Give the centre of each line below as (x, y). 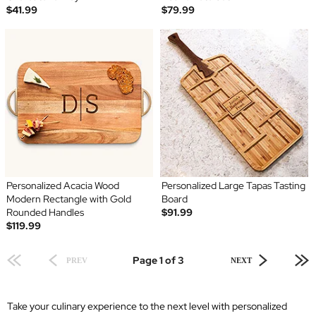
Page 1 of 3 (158, 260)
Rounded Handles (45, 212)
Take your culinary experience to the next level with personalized (147, 306)
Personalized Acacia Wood (62, 185)
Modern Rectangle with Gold (68, 199)
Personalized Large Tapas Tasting (233, 185)
